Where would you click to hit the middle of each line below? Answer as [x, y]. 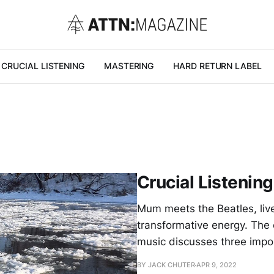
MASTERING [129, 66]
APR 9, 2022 [217, 265]
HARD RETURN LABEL [217, 66]
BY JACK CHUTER [166, 265]
